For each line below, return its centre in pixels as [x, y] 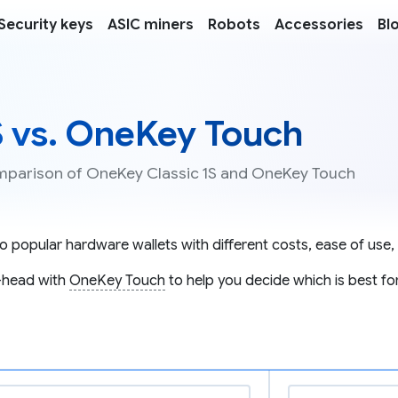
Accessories [319, 25]
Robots [234, 25]
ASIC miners [151, 25]
